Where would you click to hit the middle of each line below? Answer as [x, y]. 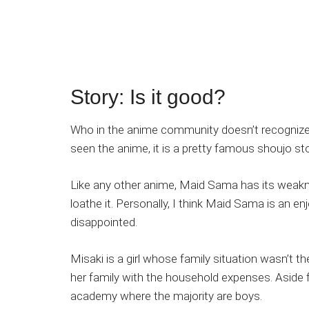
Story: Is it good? [148, 97]
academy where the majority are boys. [166, 296]
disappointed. [104, 222]
